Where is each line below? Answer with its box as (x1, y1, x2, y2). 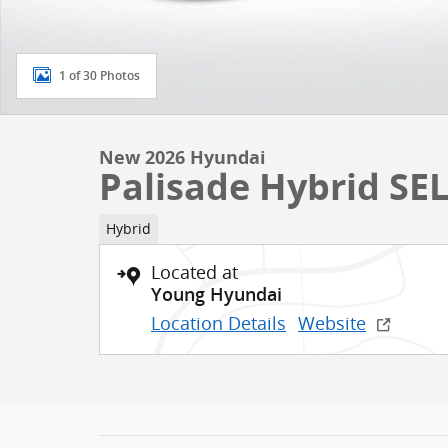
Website (298, 310, 366, 335)
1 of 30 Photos (59, 68, 140, 83)
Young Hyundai (151, 283, 282, 305)
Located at (151, 259, 238, 284)
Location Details (151, 310, 286, 335)
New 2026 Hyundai (99, 145, 266, 170)
